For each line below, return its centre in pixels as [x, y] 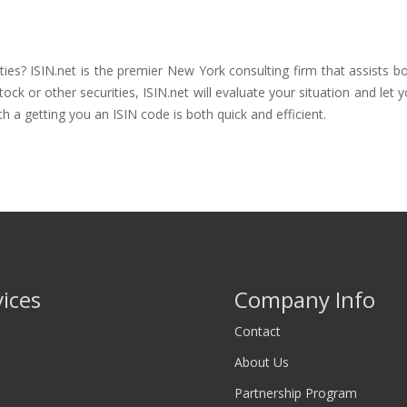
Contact [258, 331]
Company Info [305, 299]
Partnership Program [296, 393]
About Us [262, 362]
